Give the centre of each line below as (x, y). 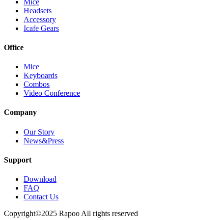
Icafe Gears (41, 28)
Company (20, 112)
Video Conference (52, 93)
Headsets (38, 10)
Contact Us (41, 197)
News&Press (44, 140)
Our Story (39, 132)
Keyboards (41, 76)
